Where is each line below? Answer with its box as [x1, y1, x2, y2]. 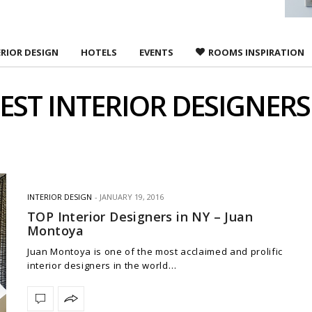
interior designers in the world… [27, 258, 177, 272]
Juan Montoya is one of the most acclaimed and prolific [27, 244, 283, 258]
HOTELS [80, 45, 117, 58]
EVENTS [139, 45, 173, 58]
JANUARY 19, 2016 [100, 191, 164, 202]
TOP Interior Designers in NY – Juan [27, 208, 253, 225]
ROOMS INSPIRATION [208, 45, 304, 58]
